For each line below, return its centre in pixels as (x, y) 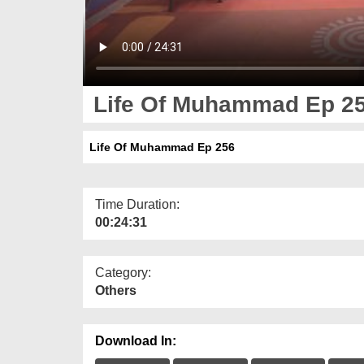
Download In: (136, 340)
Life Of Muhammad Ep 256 (159, 147)
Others (116, 290)
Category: (123, 272)
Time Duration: (137, 204)
